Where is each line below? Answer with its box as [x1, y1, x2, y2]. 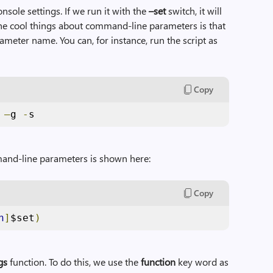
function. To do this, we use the [7, 255, 141, 268]
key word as [175, 255, 229, 268]
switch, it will [166, 4, 222, 17]
